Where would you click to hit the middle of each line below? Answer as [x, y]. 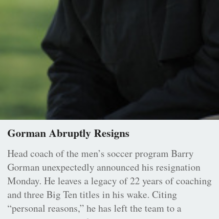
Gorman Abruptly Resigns [68, 133]
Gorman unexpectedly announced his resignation [104, 167]
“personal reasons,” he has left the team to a [94, 208]
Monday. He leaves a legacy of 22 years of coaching [109, 181]
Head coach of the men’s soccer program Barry [100, 153]
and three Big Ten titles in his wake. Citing [92, 195]
